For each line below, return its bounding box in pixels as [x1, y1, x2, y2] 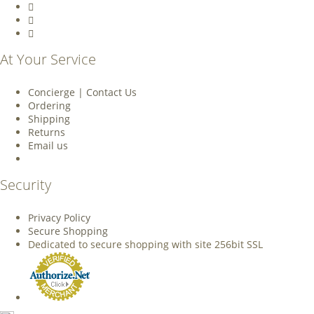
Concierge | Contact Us [28, 86, 137, 100]
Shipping [28, 112, 70, 126]
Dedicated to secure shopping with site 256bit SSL [28, 238, 263, 252]
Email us [28, 139, 68, 153]
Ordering [28, 99, 71, 113]
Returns [28, 125, 65, 139]
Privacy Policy [28, 211, 90, 225]
